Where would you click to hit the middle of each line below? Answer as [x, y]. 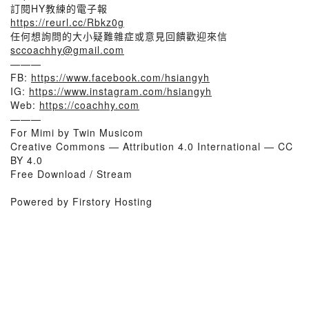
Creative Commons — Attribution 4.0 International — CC [152, 146]
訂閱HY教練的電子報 [59, 8]
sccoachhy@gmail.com [67, 50]
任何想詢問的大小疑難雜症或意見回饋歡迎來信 [119, 36]
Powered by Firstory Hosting [81, 201]
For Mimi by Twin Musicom [77, 132]
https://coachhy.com [89, 105]
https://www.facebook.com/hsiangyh [120, 77]
